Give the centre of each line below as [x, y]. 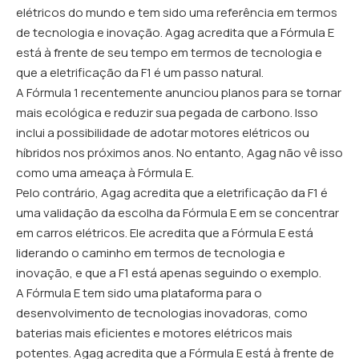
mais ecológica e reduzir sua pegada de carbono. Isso [167, 112]
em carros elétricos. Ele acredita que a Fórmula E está [165, 232]
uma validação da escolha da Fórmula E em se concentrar [177, 212]
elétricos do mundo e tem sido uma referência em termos [177, 12]
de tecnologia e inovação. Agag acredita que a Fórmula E [175, 32]
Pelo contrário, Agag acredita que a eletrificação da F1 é [172, 192]
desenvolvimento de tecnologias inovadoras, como [162, 313]
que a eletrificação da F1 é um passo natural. [140, 72]
